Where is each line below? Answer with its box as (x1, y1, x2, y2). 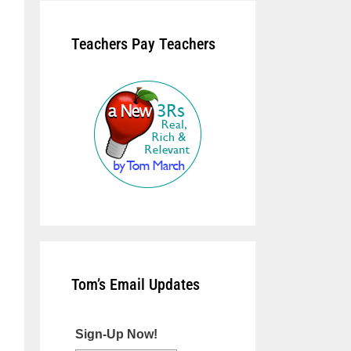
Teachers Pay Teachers (71, 34, 215, 54)
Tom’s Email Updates (71, 275, 200, 295)
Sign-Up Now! (74, 327, 157, 342)
